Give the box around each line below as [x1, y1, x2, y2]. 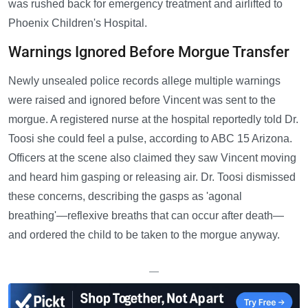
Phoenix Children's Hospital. [8, 17, 147, 30]
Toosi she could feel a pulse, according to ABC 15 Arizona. [8, 133, 292, 145]
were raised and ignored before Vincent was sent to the [8, 94, 276, 107]
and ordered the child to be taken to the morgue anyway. [8, 229, 280, 241]
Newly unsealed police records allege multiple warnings [8, 75, 280, 87]
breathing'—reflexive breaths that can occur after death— [8, 210, 284, 222]
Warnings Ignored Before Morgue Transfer [8, 43, 289, 61]
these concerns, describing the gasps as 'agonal [8, 190, 242, 203]
